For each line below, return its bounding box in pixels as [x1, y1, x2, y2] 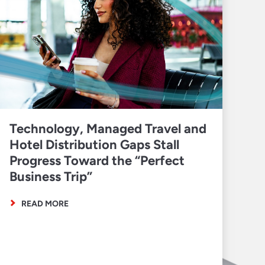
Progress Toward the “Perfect [9, 153, 185, 169]
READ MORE [21, 199, 69, 209]
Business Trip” [9, 169, 92, 185]
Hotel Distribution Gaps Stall [9, 137, 179, 153]
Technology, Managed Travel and [9, 121, 206, 137]
